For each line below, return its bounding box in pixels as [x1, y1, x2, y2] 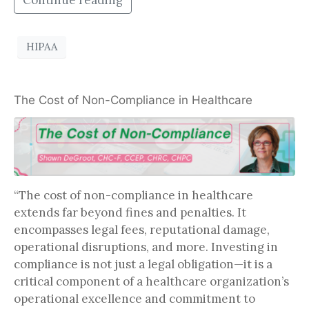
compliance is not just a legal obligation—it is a [14, 256, 272, 272]
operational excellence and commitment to [14, 290, 255, 306]
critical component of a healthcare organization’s [14, 273, 289, 289]
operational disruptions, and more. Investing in [14, 239, 278, 255]
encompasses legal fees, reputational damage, [14, 221, 270, 237]
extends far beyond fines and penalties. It [14, 204, 246, 220]
